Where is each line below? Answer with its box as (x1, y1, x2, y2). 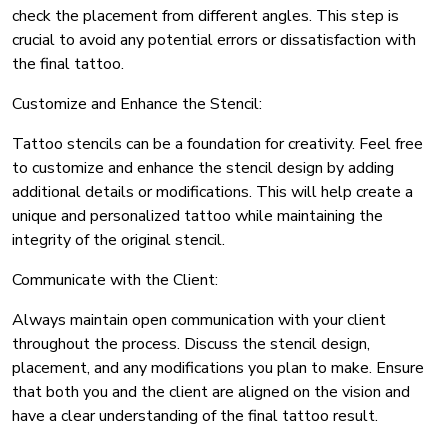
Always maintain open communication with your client (12, 309, 386, 332)
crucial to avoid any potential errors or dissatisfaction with (12, 29, 416, 52)
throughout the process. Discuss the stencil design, (12, 333, 370, 356)
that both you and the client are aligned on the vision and (12, 381, 410, 404)
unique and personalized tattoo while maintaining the (12, 205, 383, 228)
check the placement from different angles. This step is (12, 5, 399, 28)
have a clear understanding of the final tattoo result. (12, 405, 378, 428)
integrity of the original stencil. (12, 229, 225, 252)
